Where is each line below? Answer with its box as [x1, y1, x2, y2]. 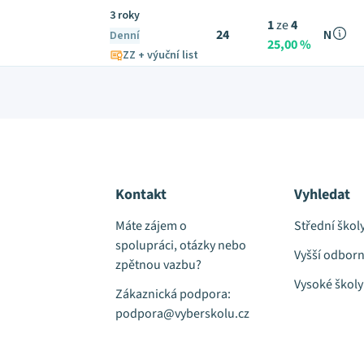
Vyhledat [293, 184, 350, 205]
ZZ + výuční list [123, 47, 198, 63]
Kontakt [115, 184, 167, 205]
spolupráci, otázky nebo [115, 236, 247, 254]
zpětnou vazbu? [115, 256, 202, 274]
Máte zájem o [115, 217, 188, 235]
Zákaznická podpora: [115, 285, 232, 303]
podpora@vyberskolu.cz [115, 305, 250, 323]
